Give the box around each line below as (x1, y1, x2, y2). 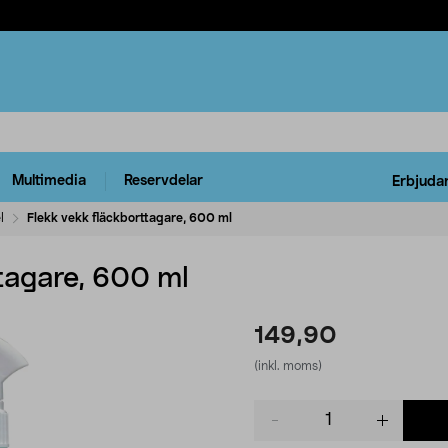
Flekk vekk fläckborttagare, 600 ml (27, 211, 232, 224)
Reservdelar (124, 174, 203, 189)
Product (253, 401, 306, 416)
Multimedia (12, 174, 86, 189)
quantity (253, 421, 308, 436)
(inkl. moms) (254, 359, 322, 372)
